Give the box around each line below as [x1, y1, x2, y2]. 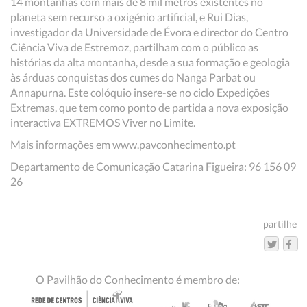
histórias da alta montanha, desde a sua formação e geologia [10, 56, 290, 69]
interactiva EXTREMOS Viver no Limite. [10, 116, 195, 129]
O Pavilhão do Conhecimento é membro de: [36, 273, 240, 286]
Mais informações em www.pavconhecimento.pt [10, 138, 236, 151]
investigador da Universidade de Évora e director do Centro [10, 25, 288, 38]
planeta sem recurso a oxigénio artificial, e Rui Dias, [10, 10, 248, 23]
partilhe [263, 218, 297, 230]
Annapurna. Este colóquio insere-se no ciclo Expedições [10, 86, 270, 99]
